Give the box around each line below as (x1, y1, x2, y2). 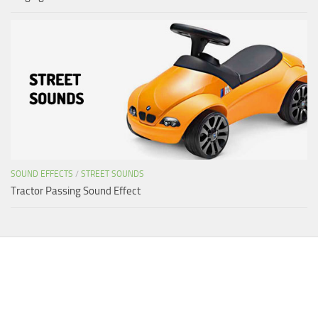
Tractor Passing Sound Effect (11, 184, 141, 197)
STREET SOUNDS (81, 168, 144, 179)
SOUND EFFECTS (11, 168, 73, 179)
